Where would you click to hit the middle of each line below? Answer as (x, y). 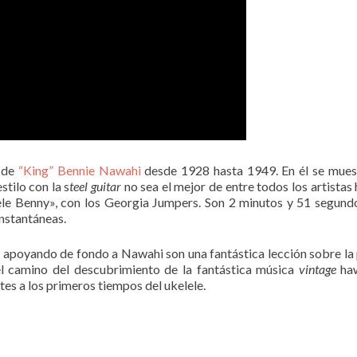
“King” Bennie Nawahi (80, 170)
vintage (317, 269)
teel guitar (96, 186)
